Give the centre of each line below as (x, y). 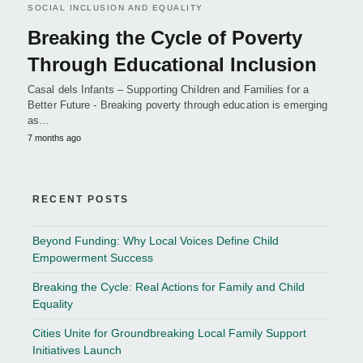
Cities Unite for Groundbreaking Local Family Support (169, 333)
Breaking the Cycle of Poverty (165, 38)
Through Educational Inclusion (172, 65)
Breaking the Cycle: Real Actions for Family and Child (169, 287)
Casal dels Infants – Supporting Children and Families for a (168, 90)
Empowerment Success (93, 258)
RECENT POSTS (81, 200)
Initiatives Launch (77, 350)
